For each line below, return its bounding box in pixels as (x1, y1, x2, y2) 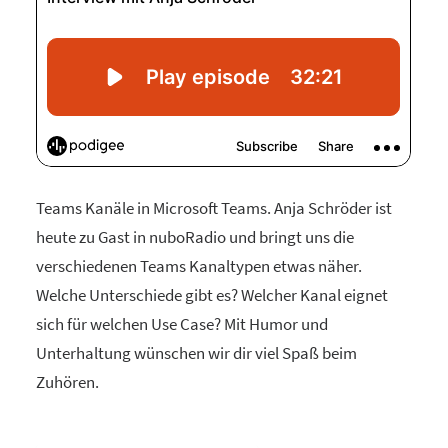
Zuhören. (36, 371, 99, 393)
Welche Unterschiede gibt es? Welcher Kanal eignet (36, 284, 388, 306)
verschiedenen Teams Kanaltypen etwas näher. (36, 255, 362, 277)
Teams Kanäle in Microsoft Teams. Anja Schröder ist (36, 197, 392, 219)
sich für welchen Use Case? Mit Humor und (36, 313, 328, 335)
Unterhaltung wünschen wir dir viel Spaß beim (36, 342, 357, 364)
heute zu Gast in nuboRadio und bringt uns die (36, 226, 354, 248)
